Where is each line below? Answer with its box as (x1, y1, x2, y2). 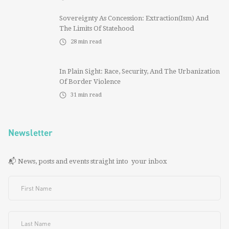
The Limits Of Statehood (59, 25, 134, 32)
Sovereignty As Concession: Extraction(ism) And (59, 14, 209, 22)
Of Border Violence (59, 78, 121, 85)
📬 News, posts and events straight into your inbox (8, 157, 167, 165)
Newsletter (8, 127, 53, 138)
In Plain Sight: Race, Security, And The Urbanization (59, 67, 220, 75)
